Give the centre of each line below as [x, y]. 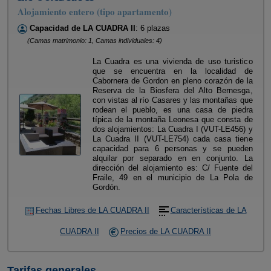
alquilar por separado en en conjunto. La [172, 158]
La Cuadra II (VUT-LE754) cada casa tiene [172, 139]
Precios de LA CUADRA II [166, 231]
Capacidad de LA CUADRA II [82, 28]
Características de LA [208, 210]
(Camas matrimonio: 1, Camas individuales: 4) [94, 41]
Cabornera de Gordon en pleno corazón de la [172, 81]
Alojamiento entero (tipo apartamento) [94, 11]
